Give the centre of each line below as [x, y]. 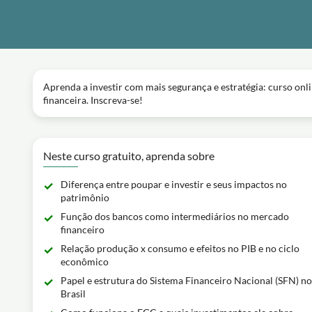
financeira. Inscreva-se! [93, 100]
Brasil [73, 294]
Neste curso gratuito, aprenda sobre [129, 156]
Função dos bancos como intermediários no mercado [175, 216]
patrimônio [85, 197]
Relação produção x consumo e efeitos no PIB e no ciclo [180, 248]
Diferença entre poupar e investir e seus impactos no [174, 184]
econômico [85, 262]
